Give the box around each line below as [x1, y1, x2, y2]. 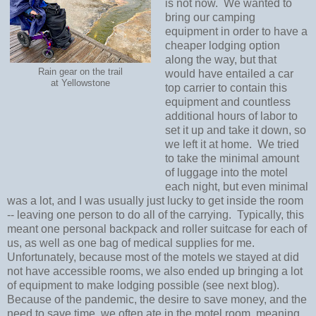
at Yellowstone [51, 78, 110, 89]
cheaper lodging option [164, 39, 280, 52]
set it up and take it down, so [164, 124, 306, 137]
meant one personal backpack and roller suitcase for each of [7, 223, 307, 236]
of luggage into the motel [164, 166, 288, 179]
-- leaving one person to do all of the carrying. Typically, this [7, 209, 304, 221]
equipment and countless [164, 96, 291, 109]
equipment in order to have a [164, 25, 308, 38]
